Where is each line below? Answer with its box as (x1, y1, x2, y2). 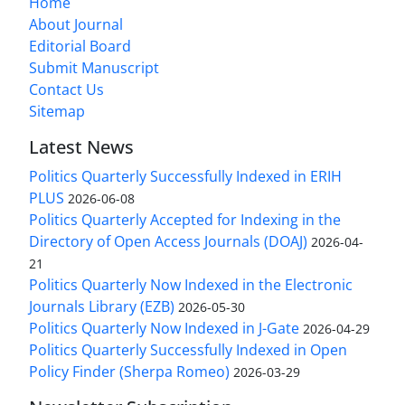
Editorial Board (29, 36, 131, 57)
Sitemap (29, 101, 85, 122)
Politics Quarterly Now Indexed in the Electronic (29, 275, 353, 296)
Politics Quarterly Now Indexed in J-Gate (29, 318, 299, 339)
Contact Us (29, 80, 104, 100)
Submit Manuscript (29, 58, 159, 79)
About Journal (29, 14, 123, 35)
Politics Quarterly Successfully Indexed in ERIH (29, 166, 342, 187)
